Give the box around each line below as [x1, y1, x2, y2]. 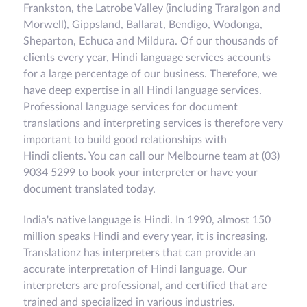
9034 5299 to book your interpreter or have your [23, 167, 258, 179]
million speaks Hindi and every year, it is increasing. [23, 231, 268, 243]
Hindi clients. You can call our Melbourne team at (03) [23, 151, 280, 162]
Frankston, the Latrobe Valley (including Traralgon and [23, 3, 280, 14]
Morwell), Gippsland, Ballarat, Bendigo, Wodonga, [23, 19, 262, 31]
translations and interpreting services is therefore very [23, 118, 283, 130]
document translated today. [23, 184, 156, 195]
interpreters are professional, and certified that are [23, 280, 267, 292]
